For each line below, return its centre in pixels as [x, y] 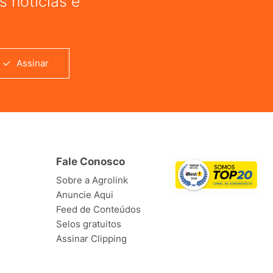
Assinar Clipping [91, 239]
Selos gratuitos [89, 224]
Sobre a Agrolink [92, 180]
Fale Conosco [90, 162]
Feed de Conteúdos [98, 210]
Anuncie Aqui [85, 195]
